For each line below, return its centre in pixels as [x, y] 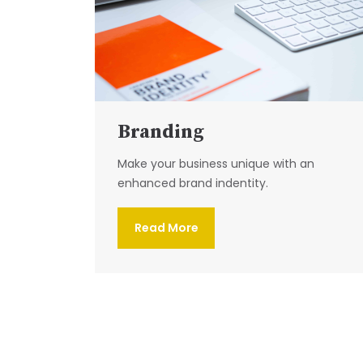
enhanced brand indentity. [193, 184]
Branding [161, 132]
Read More [166, 228]
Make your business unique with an [216, 164]
